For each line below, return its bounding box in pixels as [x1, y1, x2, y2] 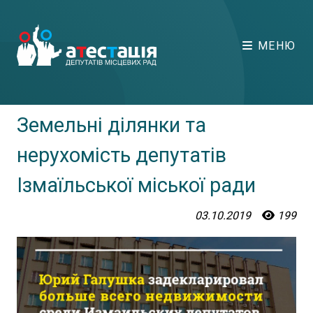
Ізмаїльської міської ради [17, 173, 256, 197]
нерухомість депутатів [17, 143, 226, 167]
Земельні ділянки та [17, 113, 206, 137]
